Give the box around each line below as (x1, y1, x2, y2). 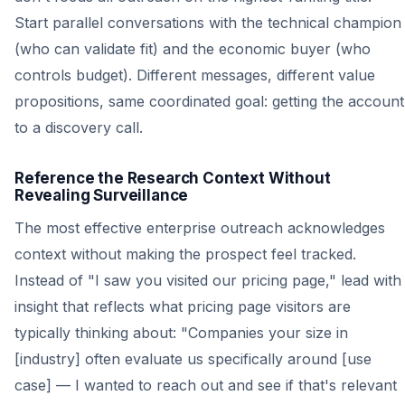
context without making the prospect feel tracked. (14, 245, 356, 263)
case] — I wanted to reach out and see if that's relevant (14, 376, 397, 394)
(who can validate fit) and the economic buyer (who (14, 40, 371, 58)
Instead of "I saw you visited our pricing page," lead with (14, 271, 401, 289)
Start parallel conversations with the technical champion (14, 14, 401, 32)
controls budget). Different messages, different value (14, 66, 375, 84)
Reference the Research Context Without (14, 169, 331, 187)
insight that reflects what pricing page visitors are (14, 297, 351, 316)
